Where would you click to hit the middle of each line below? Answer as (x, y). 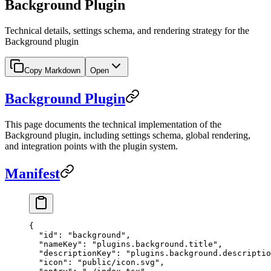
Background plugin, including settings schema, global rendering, (128, 135)
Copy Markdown (52, 70)
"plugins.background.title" (155, 244)
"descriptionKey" (73, 253)
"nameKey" (56, 244)
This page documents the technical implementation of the (113, 124)
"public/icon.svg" (119, 263)
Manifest (32, 173)
